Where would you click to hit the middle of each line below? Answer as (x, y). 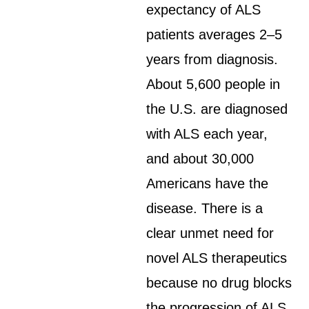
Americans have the (208, 183)
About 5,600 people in (213, 84)
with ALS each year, (207, 134)
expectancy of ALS (204, 10)
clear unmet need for (210, 233)
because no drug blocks (219, 283)
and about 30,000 (200, 159)
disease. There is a (205, 208)
